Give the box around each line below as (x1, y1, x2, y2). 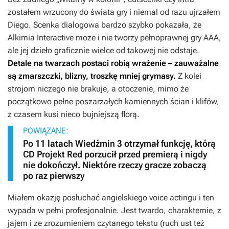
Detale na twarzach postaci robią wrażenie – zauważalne (8, 58, 219, 68)
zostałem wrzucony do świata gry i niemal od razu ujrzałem (8, 7, 220, 17)
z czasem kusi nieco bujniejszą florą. (8, 109, 140, 120)
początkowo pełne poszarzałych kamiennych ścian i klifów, (8, 97, 219, 107)
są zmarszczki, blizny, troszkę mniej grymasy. (8, 71, 176, 81)
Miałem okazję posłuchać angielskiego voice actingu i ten (8, 193, 214, 203)
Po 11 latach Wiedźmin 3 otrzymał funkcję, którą (23, 138, 216, 149)
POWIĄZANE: (23, 126, 68, 136)
